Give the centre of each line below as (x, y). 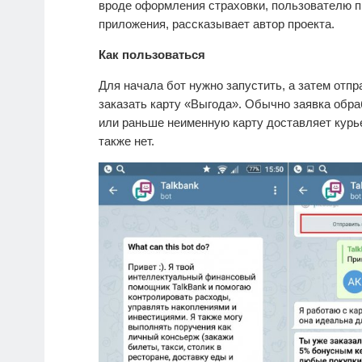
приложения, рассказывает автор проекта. (217, 24)
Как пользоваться (152, 55)
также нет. (126, 141)
